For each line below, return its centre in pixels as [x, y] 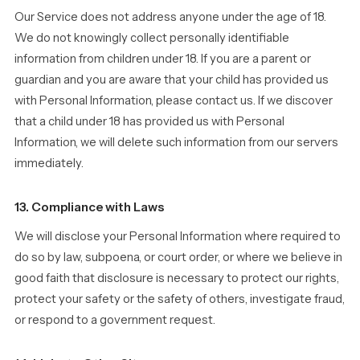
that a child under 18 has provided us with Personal [149, 121]
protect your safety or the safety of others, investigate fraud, [180, 299]
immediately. [49, 163]
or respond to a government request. [115, 320]
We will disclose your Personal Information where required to [178, 236]
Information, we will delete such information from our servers [176, 142]
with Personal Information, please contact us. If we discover [174, 100]
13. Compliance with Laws [89, 207]
